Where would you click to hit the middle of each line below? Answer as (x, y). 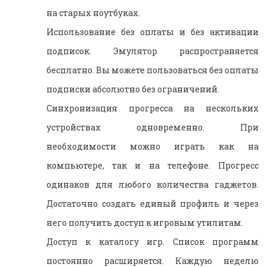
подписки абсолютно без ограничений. (133, 89)
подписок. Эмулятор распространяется (153, 51)
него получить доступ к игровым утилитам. (145, 223)
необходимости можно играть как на (153, 147)
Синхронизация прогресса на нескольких (153, 108)
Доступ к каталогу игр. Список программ (153, 242)
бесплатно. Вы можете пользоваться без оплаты (153, 70)
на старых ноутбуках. (93, 13)
